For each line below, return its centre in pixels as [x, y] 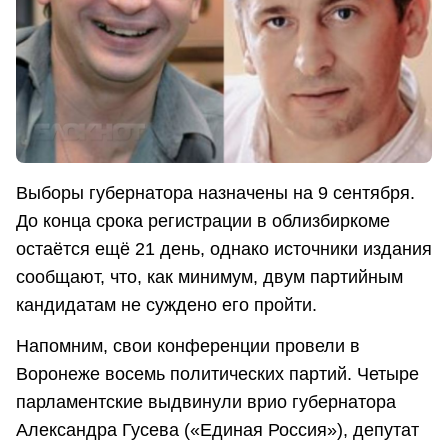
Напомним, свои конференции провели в [188, 346]
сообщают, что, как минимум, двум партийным [209, 277]
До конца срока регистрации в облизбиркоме [203, 221]
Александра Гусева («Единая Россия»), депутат [217, 430]
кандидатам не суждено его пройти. [166, 305]
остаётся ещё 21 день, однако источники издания [224, 249]
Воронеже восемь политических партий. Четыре [217, 374]
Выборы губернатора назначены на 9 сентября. [215, 193]
